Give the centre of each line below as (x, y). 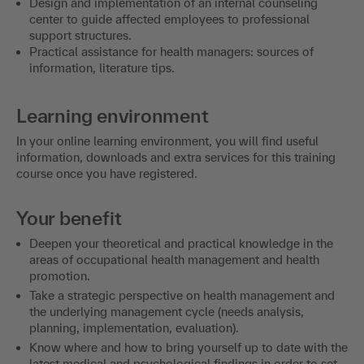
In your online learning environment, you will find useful (167, 141)
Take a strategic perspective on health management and (182, 295)
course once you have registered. (107, 173)
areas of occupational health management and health (174, 259)
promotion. (60, 275)
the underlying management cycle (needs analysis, (167, 311)
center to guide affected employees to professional (169, 19)
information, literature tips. (102, 67)
